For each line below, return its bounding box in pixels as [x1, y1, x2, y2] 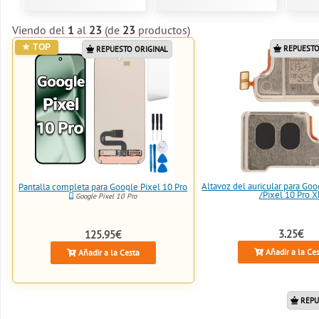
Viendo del [12, 23, 68, 38]
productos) [135, 23, 190, 38]
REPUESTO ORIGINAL [93, 44, 168, 55]
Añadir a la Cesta [75, 246, 140, 258]
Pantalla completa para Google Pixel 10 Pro [19, 181, 188, 194]
